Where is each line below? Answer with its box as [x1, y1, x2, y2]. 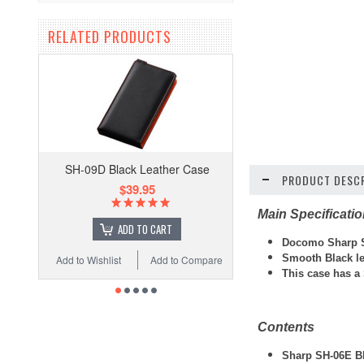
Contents [258, 320, 314, 334]
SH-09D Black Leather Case [63, 161, 208, 178]
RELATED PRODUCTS [48, 26, 171, 48]
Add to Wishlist [54, 253, 119, 267]
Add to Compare [148, 253, 221, 267]
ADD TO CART [116, 221, 171, 238]
